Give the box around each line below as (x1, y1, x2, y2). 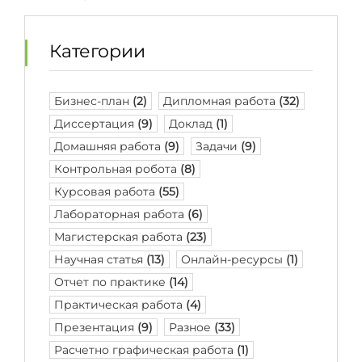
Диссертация (54, 116, 137, 131)
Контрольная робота (54, 162, 180, 176)
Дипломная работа (163, 94, 279, 108)
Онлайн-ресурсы (181, 252, 286, 267)
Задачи (196, 139, 241, 154)
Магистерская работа (54, 229, 186, 244)
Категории (49, 40, 145, 62)
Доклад (169, 116, 216, 131)
